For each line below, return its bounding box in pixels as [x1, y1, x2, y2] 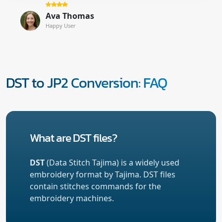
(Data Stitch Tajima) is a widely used [45, 157, 179, 168]
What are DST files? [30, 128, 117, 146]
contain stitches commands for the [30, 180, 161, 192]
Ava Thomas [45, 10, 94, 21]
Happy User [45, 21, 76, 29]
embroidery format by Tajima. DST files [30, 168, 175, 180]
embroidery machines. [30, 192, 114, 204]
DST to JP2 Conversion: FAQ [6, 71, 167, 93]
